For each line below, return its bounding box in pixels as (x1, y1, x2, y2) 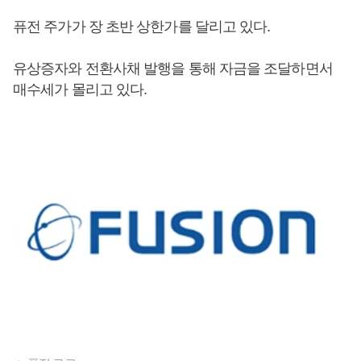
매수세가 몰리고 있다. (13, 81, 147, 98)
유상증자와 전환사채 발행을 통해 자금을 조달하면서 (13, 60, 333, 77)
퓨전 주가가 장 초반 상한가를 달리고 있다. (13, 19, 274, 35)
